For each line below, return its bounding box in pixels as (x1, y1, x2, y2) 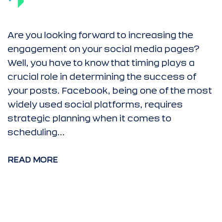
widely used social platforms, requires (7, 99, 183, 110)
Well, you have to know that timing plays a (7, 57, 195, 68)
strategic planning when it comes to (7, 113, 171, 123)
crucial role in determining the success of (7, 71, 196, 82)
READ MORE (7, 155, 58, 165)
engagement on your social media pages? (7, 44, 200, 54)
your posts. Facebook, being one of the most (7, 85, 212, 96)
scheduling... (7, 127, 65, 137)
